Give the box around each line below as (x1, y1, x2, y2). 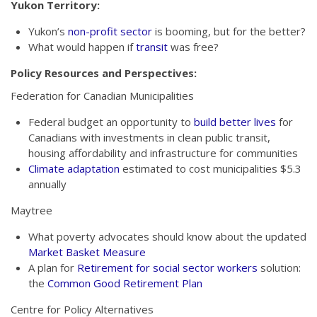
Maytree (11, 203, 52, 217)
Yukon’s (28, 24, 68, 38)
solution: (258, 260, 301, 275)
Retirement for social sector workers (77, 260, 258, 275)
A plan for (28, 260, 77, 275)
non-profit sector (68, 24, 152, 38)
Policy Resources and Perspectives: (11, 66, 197, 80)
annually (28, 177, 67, 191)
